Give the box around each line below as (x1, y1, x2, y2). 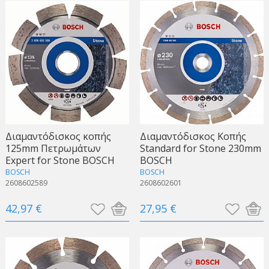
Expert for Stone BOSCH (5, 153, 115, 167)
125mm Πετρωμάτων (5, 141, 101, 155)
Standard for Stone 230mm (139, 141, 261, 155)
